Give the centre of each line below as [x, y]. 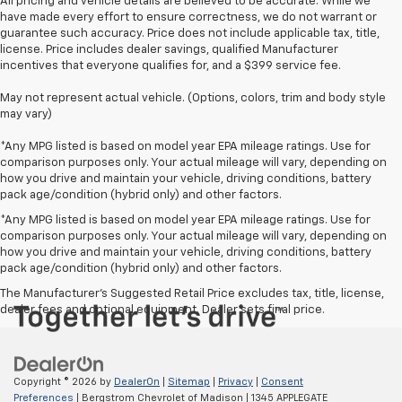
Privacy [236, 381]
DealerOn [137, 381]
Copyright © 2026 [57, 381]
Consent [282, 381]
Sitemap [189, 381]
